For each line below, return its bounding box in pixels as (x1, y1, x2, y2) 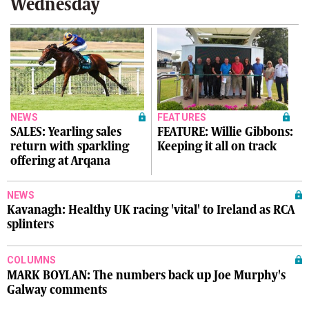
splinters (7, 217, 54, 232)
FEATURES (157, 112, 207, 123)
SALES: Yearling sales (10, 125, 121, 139)
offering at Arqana (10, 154, 110, 168)
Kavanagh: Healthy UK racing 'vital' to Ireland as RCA (7, 203, 295, 217)
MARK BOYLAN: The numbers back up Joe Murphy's (7, 268, 286, 282)
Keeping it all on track (157, 139, 277, 154)
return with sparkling (10, 139, 129, 154)
